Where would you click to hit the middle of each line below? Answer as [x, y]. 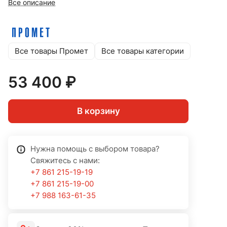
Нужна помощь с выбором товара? [95, 149]
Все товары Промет [51, 51]
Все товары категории [143, 51]
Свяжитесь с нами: [65, 161]
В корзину [98, 111]
